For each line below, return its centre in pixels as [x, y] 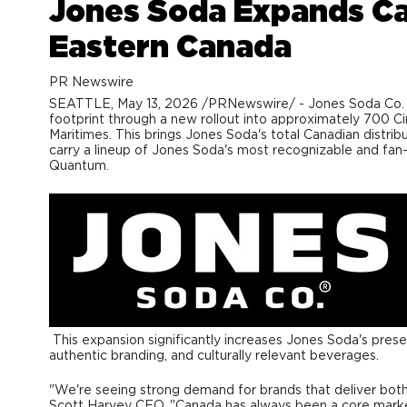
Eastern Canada [170, 48]
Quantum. [79, 166]
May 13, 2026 [157, 104]
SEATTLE [79, 104]
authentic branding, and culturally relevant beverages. [213, 356]
